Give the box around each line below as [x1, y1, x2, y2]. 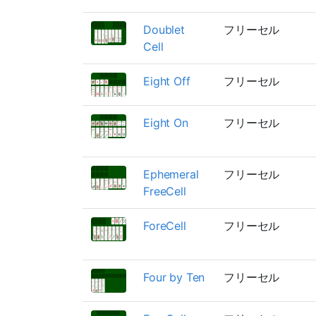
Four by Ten [143, 269, 205, 284]
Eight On [143, 115, 188, 130]
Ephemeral [143, 166, 199, 181]
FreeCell [143, 183, 186, 198]
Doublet [143, 22, 185, 37]
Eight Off [143, 73, 190, 88]
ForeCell [143, 218, 186, 233]
